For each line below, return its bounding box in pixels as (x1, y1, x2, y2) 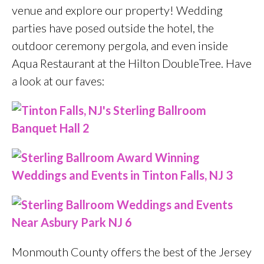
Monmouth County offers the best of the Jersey (12, 245, 252, 259)
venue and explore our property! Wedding (12, 3, 223, 18)
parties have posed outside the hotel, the (12, 21, 214, 35)
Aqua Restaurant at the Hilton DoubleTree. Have (12, 56, 252, 71)
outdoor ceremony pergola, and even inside (12, 38, 228, 53)
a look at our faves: (12, 74, 105, 88)
